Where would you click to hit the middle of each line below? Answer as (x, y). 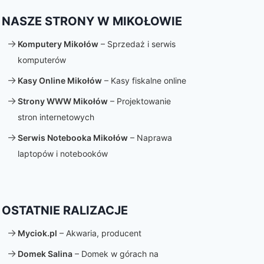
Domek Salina (45, 254)
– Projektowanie (139, 101)
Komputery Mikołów (58, 44)
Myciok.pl (37, 233)
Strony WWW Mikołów (62, 101)
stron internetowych (56, 117)
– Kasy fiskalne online (144, 80)
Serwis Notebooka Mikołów (72, 138)
